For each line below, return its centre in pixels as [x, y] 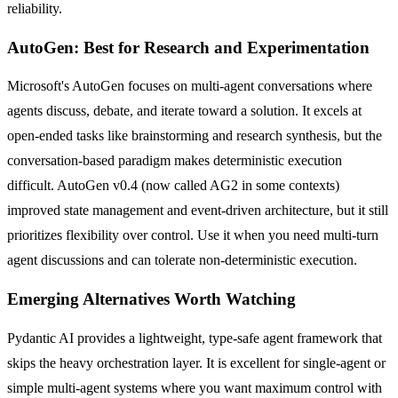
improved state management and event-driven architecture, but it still [198, 211]
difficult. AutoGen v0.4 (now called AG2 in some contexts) [173, 186]
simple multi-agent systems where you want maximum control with [195, 387]
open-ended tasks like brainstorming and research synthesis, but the [195, 136]
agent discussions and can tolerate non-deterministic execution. [182, 260]
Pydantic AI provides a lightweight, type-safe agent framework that [195, 338]
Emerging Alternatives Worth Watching [151, 299]
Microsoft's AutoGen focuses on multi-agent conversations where [190, 86]
